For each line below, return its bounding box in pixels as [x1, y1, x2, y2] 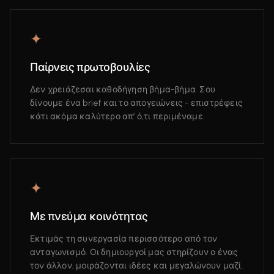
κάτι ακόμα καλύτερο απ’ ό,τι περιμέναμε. [30, 111, 205, 122]
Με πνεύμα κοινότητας [30, 210, 148, 223]
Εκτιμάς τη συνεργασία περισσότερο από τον [30, 234, 218, 244]
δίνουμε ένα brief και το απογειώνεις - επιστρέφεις [30, 98, 243, 108]
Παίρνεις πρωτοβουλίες [30, 61, 150, 74]
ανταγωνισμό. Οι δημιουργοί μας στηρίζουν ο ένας [30, 247, 239, 257]
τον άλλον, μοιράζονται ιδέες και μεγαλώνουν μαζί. [30, 261, 243, 271]
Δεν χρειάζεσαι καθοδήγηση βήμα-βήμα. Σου [30, 84, 215, 95]
